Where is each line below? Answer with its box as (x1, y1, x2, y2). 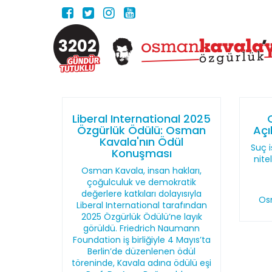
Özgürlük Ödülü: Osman (77, 123, 206, 138)
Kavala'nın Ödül (100, 134, 184, 149)
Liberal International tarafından (76, 199, 207, 211)
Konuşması (111, 146, 172, 161)
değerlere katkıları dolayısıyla (81, 188, 202, 200)
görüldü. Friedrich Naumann (83, 222, 200, 234)
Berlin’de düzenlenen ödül (87, 245, 196, 257)
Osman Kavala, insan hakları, (81, 165, 202, 177)
